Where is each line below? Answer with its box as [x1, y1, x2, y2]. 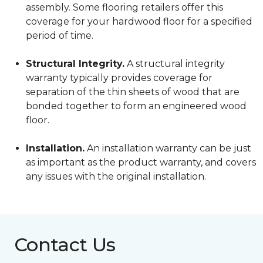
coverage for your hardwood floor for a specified [26, 16, 252, 28]
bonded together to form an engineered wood [26, 100, 247, 112]
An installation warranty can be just [85, 143, 251, 154]
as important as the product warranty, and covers [26, 157, 256, 168]
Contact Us [14, 233, 116, 257]
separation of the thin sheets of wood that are [26, 86, 240, 98]
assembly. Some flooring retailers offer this [26, 2, 223, 14]
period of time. [26, 30, 93, 42]
